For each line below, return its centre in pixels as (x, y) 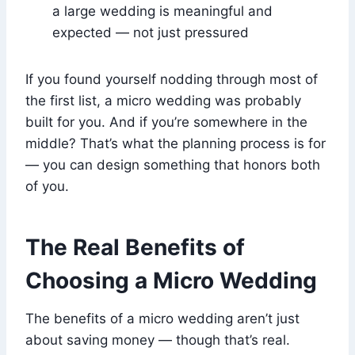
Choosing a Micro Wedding (171, 280)
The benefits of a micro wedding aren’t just (162, 318)
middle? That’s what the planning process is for (176, 143)
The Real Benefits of (135, 247)
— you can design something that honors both (173, 164)
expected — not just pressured (151, 32)
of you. (47, 186)
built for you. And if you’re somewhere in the (166, 122)
